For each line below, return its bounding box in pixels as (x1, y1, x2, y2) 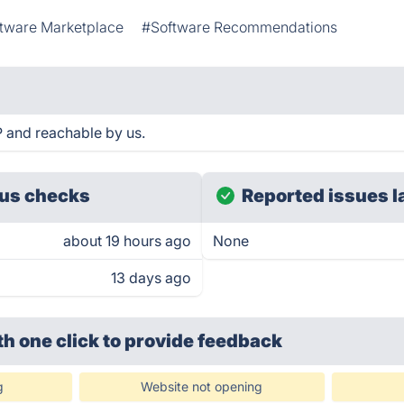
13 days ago (111, 269, 191, 287)
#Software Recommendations (142, 18, 338, 36)
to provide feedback (103, 330, 283, 352)
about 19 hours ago (63, 232, 191, 250)
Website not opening (141, 379, 263, 394)
